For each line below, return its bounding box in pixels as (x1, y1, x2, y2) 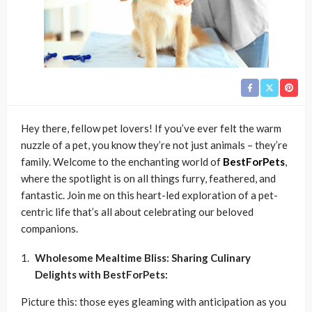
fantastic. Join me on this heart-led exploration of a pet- (21, 189, 278, 201)
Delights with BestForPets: (35, 268, 168, 281)
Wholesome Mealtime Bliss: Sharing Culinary (35, 251, 251, 264)
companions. (21, 222, 78, 235)
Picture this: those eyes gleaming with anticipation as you (21, 295, 286, 308)
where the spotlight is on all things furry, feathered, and (21, 172, 276, 185)
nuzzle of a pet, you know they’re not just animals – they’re (21, 139, 288, 151)
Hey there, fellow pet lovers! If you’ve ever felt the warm (21, 122, 281, 134)
